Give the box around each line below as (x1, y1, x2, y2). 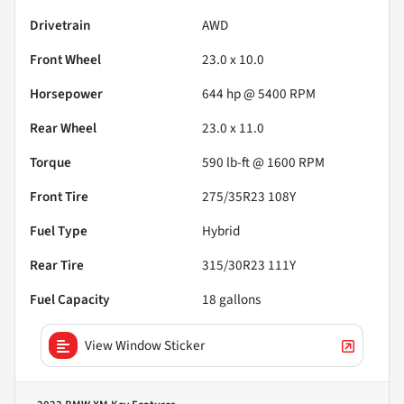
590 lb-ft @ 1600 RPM (202, 151, 325, 172)
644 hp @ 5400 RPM (202, 83, 316, 104)
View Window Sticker (85, 335, 205, 355)
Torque (30, 151, 71, 172)
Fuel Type (30, 220, 87, 241)
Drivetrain (30, 14, 91, 35)
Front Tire (30, 186, 88, 207)
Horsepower (30, 83, 103, 104)
